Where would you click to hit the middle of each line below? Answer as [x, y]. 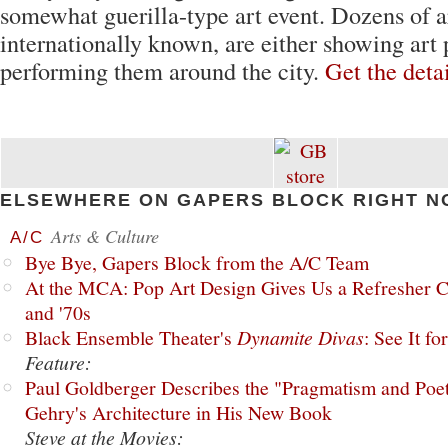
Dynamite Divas [300, 337]
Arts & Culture [105, 235]
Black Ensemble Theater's [131, 337]
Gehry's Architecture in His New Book [178, 412]
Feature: [58, 362]
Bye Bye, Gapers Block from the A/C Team [197, 262]
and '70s [58, 312]
